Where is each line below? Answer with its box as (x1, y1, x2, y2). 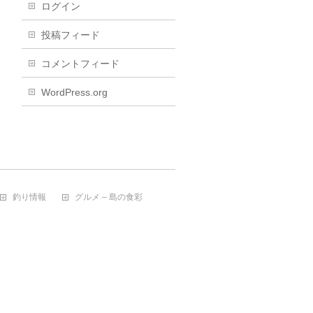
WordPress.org (41, 87, 108, 98)
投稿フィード (41, 29, 100, 41)
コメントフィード (41, 58, 119, 69)
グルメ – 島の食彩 (75, 192, 143, 202)
